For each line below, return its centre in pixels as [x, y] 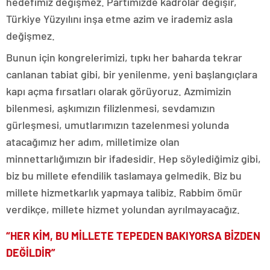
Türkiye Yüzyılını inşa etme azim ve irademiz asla [119, 18]
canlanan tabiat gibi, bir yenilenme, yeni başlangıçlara [132, 74]
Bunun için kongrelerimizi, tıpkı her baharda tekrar [124, 57]
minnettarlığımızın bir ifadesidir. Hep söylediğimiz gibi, [133, 158]
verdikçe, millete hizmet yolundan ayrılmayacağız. [123, 209]
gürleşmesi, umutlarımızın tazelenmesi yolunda [118, 124]
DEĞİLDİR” [31, 252]
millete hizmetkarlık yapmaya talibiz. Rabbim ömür [124, 192]
